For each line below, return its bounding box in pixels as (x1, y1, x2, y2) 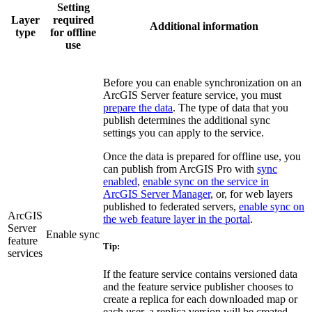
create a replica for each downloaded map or (103, 292, 297, 305)
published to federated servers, (103, 201, 239, 213)
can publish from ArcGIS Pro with (103, 163, 257, 175)
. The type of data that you (173, 102, 288, 114)
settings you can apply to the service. (103, 127, 264, 139)
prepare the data (103, 102, 173, 114)
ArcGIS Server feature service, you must (103, 89, 281, 102)
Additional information (149, 20, 258, 33)
